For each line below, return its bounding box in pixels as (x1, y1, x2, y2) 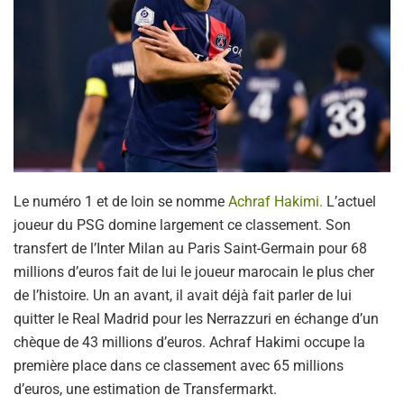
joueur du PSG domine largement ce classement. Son (14, 216, 351, 234)
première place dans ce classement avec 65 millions (14, 356, 344, 374)
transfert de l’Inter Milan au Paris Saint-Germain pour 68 (14, 239, 367, 257)
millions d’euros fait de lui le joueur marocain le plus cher (14, 262, 374, 280)
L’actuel (323, 192, 376, 210)
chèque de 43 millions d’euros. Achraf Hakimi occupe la (14, 333, 365, 351)
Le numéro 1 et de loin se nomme (14, 192, 228, 210)
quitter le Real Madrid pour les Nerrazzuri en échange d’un (14, 309, 379, 327)
